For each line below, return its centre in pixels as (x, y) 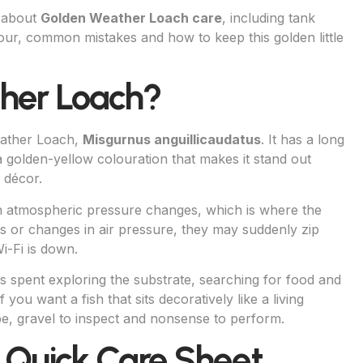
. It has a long (303, 140)
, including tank (269, 17)
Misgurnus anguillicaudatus (172, 140)
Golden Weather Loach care (131, 17)
